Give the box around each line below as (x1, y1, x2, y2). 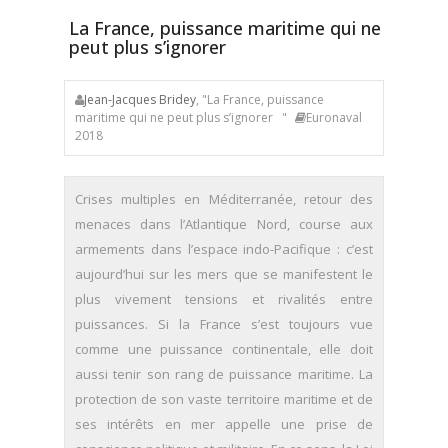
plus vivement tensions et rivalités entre (75, 290, 373, 308)
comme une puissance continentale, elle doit (75, 340, 373, 358)
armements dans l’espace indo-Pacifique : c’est (75, 240, 373, 258)
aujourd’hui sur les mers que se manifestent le (75, 265, 373, 283)
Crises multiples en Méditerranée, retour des (75, 190, 373, 208)
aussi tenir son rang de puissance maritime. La (75, 365, 373, 383)
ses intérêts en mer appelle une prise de (75, 415, 373, 433)
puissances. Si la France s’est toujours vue (75, 315, 373, 333)
